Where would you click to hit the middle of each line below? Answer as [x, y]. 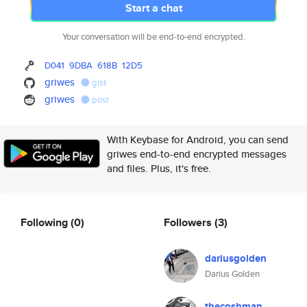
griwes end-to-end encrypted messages [197, 154]
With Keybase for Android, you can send [198, 139]
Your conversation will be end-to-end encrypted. [153, 37]
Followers [189, 222]
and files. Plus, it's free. [159, 168]
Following [46, 222]
